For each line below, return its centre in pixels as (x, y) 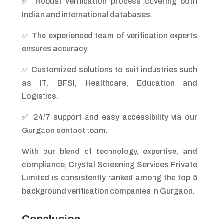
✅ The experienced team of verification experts (109, 35)
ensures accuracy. (55, 48)
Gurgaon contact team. (65, 130)
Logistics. (40, 96)
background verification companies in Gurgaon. (108, 191)
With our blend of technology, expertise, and (109, 151)
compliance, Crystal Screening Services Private (109, 164)
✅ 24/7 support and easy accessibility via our (109, 117)
